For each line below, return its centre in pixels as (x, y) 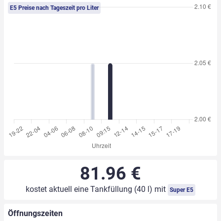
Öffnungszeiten (35, 214)
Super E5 (181, 190)
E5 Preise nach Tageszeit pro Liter (54, 8)
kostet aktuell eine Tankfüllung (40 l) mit (96, 189)
